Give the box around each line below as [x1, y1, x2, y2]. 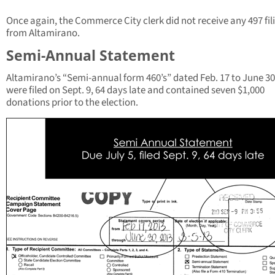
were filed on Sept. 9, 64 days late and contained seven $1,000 [6, 83, 265, 98]
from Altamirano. [6, 26, 80, 41]
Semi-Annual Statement [6, 45, 175, 66]
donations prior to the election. [6, 95, 138, 110]
